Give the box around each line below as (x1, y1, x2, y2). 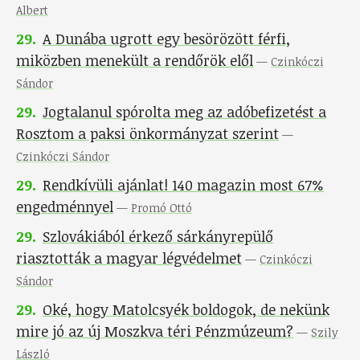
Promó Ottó (131, 200, 192, 216)
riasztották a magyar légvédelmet (16, 248, 242, 268)
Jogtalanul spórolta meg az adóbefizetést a (43, 102, 326, 122)
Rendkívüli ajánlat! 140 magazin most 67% (43, 175, 324, 195)
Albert (16, 2, 48, 18)
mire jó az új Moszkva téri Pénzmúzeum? (16, 321, 293, 342)
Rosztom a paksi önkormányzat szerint (16, 124, 279, 144)
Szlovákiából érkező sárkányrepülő (43, 227, 273, 247)
